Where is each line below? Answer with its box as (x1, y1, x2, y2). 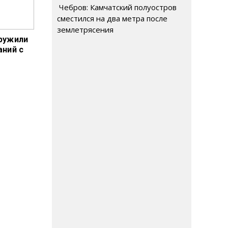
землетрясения (57, 24, 113, 35)
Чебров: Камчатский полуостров (57, 2, 177, 12)
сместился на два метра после (57, 13, 167, 23)
